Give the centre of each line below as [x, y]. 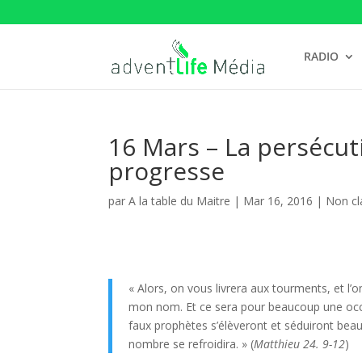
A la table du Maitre [180, 201]
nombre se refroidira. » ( [192, 344]
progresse [167, 171]
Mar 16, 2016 [278, 201]
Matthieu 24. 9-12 [300, 344]
